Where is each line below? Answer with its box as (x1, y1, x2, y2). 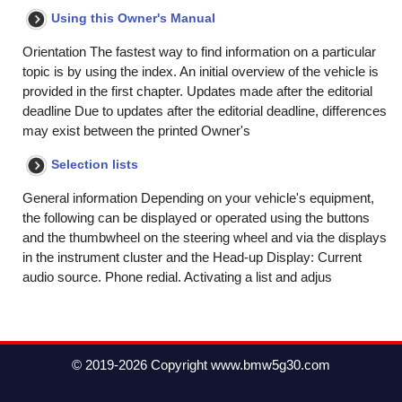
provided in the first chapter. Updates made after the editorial (22, 83, 372, 99)
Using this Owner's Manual (51, 11, 215, 25)
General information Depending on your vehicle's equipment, (22, 190, 374, 205)
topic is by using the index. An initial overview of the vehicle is (22, 64, 379, 79)
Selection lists (51, 157, 138, 171)
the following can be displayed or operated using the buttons (22, 210, 370, 225)
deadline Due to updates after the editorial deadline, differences (22, 103, 387, 118)
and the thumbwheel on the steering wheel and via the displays (22, 230, 387, 245)
